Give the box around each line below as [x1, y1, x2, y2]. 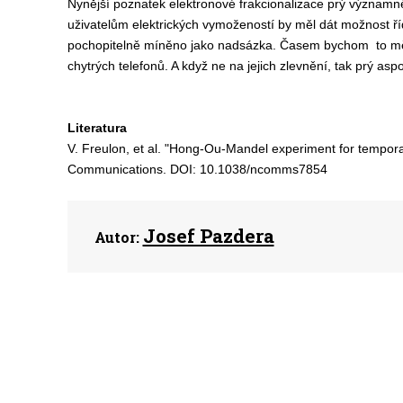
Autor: [94, 228, 139, 246]
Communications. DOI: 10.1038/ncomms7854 [67, 162, 327, 176]
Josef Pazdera [142, 223, 274, 248]
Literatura [67, 121, 127, 135]
